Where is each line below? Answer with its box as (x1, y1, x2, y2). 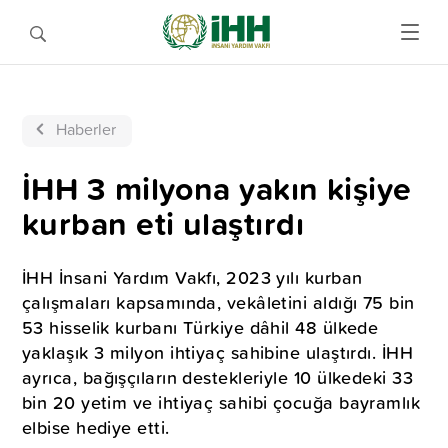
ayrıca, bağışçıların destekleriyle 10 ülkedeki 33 (22, 364, 414, 391)
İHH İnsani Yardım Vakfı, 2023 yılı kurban (22, 264, 363, 291)
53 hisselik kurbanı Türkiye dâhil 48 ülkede (22, 314, 379, 341)
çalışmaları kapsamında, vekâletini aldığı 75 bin (22, 289, 415, 316)
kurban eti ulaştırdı (22, 200, 304, 247)
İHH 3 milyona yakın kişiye (22, 165, 412, 212)
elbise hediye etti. (22, 414, 170, 441)
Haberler (56, 118, 116, 140)
